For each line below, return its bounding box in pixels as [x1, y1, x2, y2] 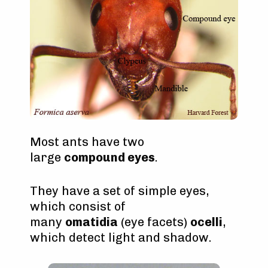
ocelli [190, 214, 223, 229]
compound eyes [64, 150, 155, 165]
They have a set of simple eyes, [30, 183, 209, 198]
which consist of [30, 199, 126, 214]
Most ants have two [30, 134, 144, 149]
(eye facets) [118, 214, 190, 229]
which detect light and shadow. [30, 230, 212, 245]
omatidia [65, 214, 118, 229]
